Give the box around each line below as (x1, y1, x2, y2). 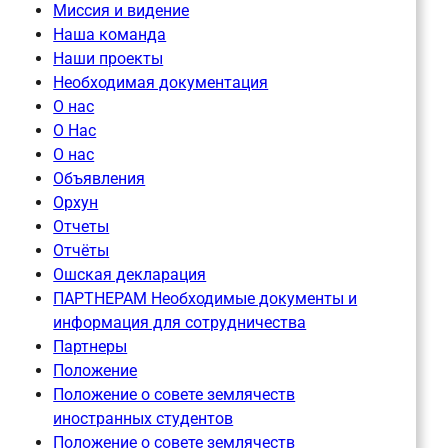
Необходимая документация (53, 73, 269, 93)
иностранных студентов (53, 409, 234, 429)
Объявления (53, 169, 146, 189)
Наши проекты (53, 49, 164, 69)
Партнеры (53, 337, 128, 357)
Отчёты (53, 241, 110, 261)
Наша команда (53, 25, 167, 45)
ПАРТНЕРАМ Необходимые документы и (53, 289, 358, 309)
